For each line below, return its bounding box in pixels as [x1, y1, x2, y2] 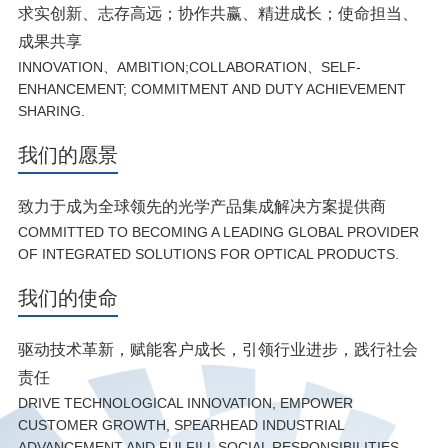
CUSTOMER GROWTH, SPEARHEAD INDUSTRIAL [17, 417, 344, 434]
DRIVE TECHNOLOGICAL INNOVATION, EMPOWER [17, 395, 353, 412]
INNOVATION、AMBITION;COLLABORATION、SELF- [17, 59, 361, 76]
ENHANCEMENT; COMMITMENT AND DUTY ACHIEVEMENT [17, 81, 406, 98]
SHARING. [17, 103, 85, 120]
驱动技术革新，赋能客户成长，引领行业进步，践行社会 [17, 341, 418, 359]
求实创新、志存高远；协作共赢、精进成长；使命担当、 [17, 5, 418, 23]
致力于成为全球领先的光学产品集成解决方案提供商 [17, 198, 386, 216]
